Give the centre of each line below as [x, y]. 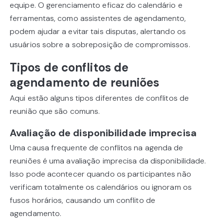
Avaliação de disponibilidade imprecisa [103, 133]
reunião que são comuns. [55, 111]
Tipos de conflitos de [69, 68]
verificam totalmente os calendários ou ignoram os [101, 187]
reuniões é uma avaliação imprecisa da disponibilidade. [108, 161]
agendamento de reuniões [85, 83]
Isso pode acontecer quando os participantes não [100, 174]
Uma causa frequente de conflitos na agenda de [97, 148]
